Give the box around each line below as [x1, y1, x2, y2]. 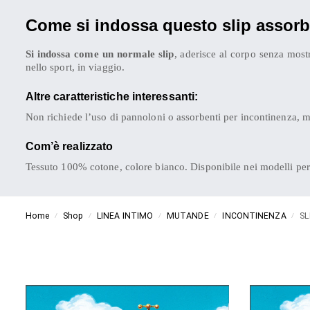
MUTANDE [166, 211, 209, 221]
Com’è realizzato [25, 140, 113, 152]
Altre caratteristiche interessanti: [25, 90, 199, 102]
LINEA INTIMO [96, 211, 154, 221]
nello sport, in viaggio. [25, 62, 125, 73]
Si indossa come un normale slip [25, 48, 174, 60]
